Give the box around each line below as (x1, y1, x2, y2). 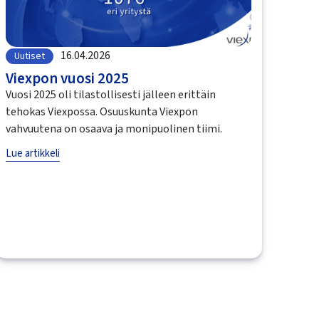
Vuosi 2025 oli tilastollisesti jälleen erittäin (6, 86, 216, 103)
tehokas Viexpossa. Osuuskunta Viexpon (6, 103, 199, 120)
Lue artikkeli (6, 145, 61, 161)
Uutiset (14, 48, 46, 63)
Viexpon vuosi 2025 (6, 67, 130, 89)
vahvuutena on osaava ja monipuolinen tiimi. (6, 120, 223, 137)
